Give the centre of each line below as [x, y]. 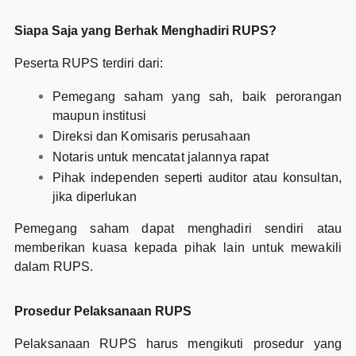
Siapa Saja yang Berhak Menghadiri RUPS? [145, 31]
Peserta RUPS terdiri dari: [89, 64]
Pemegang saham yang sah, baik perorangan [197, 97]
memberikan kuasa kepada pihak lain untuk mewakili [178, 248]
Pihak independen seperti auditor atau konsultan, [197, 178]
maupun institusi [99, 116]
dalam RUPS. [54, 267]
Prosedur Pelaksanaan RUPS [103, 311]
